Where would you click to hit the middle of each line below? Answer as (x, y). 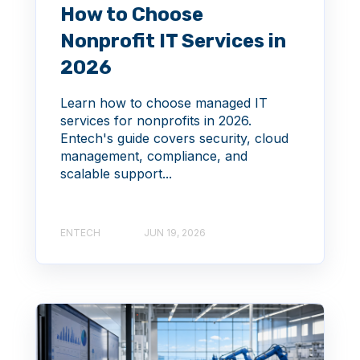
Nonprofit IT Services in (173, 41)
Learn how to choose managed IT (164, 103)
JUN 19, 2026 (175, 232)
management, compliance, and (154, 156)
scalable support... (116, 174)
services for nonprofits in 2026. (156, 121)
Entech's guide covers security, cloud (174, 139)
